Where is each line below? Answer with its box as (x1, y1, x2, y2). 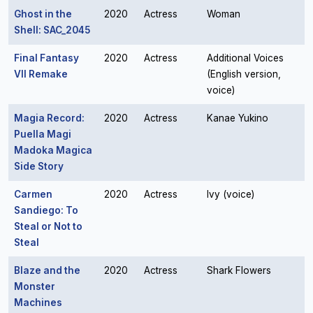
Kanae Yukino (207, 112, 268, 124)
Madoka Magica (14, 145, 92, 156)
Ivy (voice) (207, 189, 254, 200)
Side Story (14, 161, 64, 172)
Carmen (14, 189, 52, 200)
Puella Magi (14, 129, 71, 140)
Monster (14, 281, 55, 292)
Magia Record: (14, 112, 85, 124)
